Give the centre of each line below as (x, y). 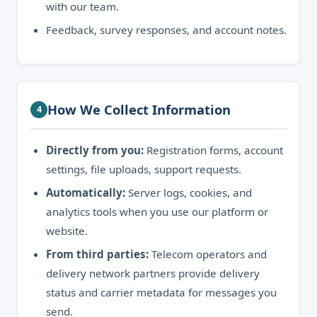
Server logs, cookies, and (189, 192)
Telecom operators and (208, 254)
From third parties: (97, 254)
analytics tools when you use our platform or (157, 212)
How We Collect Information (139, 109)
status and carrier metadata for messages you (161, 292)
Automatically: (86, 192)
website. (67, 231)
